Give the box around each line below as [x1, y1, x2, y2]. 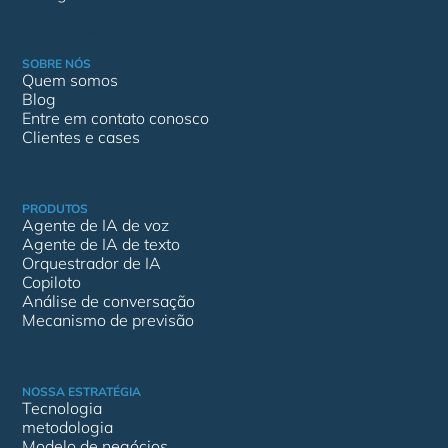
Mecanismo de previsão [22, 310, 195, 330]
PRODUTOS [22, 201, 89, 216]
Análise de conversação [22, 291, 196, 311]
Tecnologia [22, 398, 103, 418]
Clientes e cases [22, 127, 141, 147]
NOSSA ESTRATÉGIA [22, 384, 142, 399]
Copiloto [22, 272, 82, 292]
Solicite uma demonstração [41, 20, 247, 40]
